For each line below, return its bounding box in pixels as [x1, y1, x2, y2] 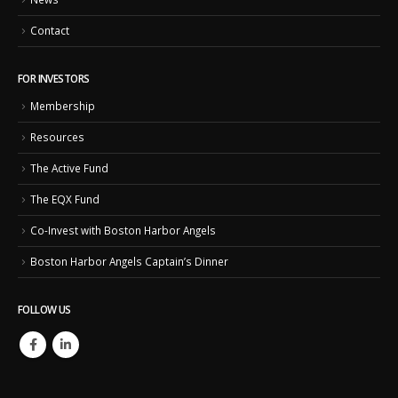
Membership [30, 99, 95, 114]
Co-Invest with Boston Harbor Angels [30, 222, 216, 237]
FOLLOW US [18, 302, 71, 317]
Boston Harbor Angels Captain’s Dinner [30, 253, 228, 268]
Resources [30, 130, 84, 145]
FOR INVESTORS [18, 71, 90, 86]
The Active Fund [30, 160, 108, 175]
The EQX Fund [30, 191, 99, 206]
